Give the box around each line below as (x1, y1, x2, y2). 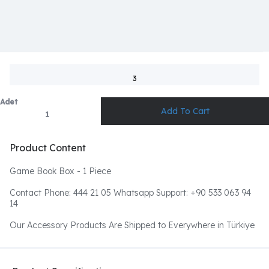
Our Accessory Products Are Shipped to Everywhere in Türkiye (10, 220, 255, 231)
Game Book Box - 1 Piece (10, 166, 111, 177)
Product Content (10, 142, 86, 154)
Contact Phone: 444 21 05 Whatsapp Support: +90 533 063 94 (10, 187, 251, 198)
